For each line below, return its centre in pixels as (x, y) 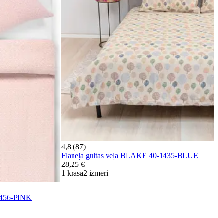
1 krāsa (72, 173)
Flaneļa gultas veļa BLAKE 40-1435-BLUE (130, 155)
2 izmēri (96, 173)
